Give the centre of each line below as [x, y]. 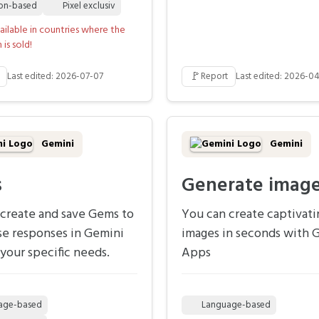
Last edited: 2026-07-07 [55, 77]
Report [214, 77]
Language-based [236, 305]
